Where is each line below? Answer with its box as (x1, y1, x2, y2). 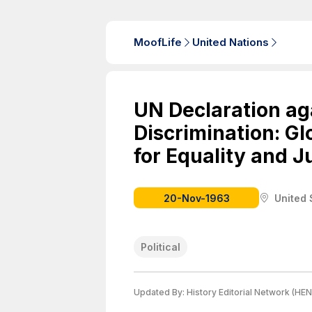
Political (141, 241, 180, 253)
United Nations (192, 36, 269, 49)
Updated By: (134, 287, 187, 297)
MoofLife (134, 36, 182, 49)
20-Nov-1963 (163, 192, 230, 204)
